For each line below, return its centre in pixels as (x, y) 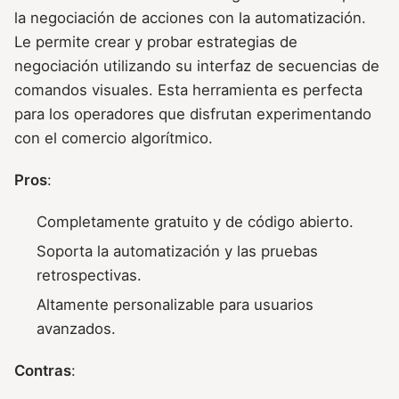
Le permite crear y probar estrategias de (156, 41)
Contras (43, 370)
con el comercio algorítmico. (114, 138)
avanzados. (77, 328)
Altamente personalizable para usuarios (175, 304)
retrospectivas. (90, 275)
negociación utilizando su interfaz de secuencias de (197, 65)
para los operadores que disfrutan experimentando (193, 114)
